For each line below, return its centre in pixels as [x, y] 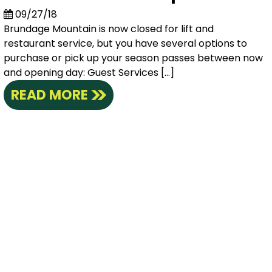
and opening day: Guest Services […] [89, 73]
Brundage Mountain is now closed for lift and [108, 29]
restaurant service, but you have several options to [125, 44]
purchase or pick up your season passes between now [133, 58]
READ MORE [49, 95]
